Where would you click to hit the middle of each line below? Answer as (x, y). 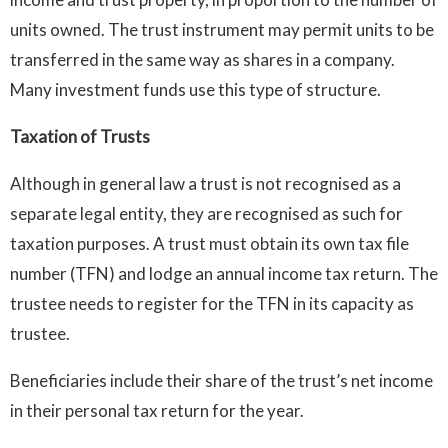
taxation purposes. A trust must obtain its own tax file (209, 243)
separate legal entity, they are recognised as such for (206, 213)
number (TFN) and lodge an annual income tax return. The (224, 273)
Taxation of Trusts (80, 136)
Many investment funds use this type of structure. (195, 89)
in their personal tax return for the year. (157, 410)
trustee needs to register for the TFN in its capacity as (212, 303)
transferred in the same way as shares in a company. (202, 59)
